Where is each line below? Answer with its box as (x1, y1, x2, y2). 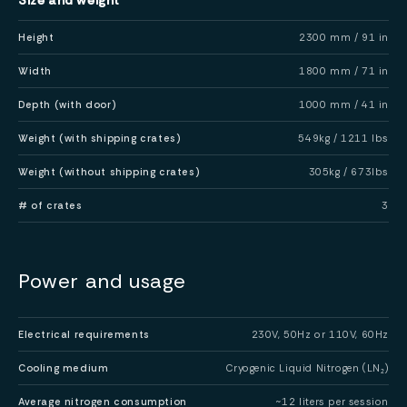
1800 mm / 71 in (299, 64, 389, 77)
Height (18, 30, 55, 44)
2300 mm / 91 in (299, 30, 389, 44)
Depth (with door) (18, 97, 117, 111)
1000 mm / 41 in (299, 97, 389, 111)
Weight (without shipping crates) (18, 164, 201, 178)
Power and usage (18, 267, 186, 294)
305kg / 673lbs (308, 164, 389, 178)
